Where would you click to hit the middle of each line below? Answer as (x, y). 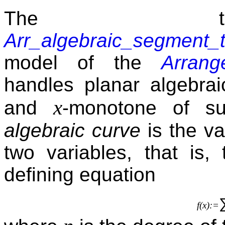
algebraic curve (72, 131)
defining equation (80, 175)
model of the (83, 63)
